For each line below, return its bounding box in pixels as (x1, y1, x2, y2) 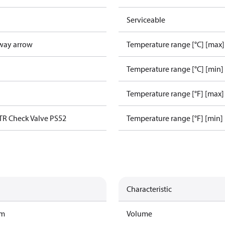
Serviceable (127, 15, 165, 25)
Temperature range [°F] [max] (127, 88, 224, 98)
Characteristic (127, 184, 172, 194)
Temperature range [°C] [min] (127, 64, 223, 74)
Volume (127, 208, 152, 218)
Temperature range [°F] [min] (127, 113, 223, 123)
